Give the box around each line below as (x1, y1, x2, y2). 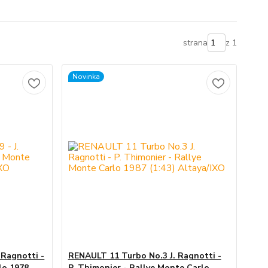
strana (182, 37, 208, 48)
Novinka (72, 72, 100, 81)
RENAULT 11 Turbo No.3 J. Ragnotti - (68, 250, 221, 261)
